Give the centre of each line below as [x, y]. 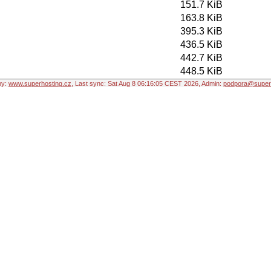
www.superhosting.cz [40, 83]
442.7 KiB [201, 58]
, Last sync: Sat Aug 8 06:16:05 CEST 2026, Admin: [147, 83]
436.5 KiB [201, 44]
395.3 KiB [201, 31]
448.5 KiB [201, 71]
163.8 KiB [201, 18]
